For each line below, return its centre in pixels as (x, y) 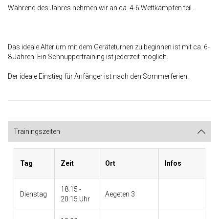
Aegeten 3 (120, 194)
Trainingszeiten (37, 131)
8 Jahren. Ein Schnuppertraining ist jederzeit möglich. (88, 57)
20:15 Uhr (75, 199)
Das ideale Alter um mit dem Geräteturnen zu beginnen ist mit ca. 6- (109, 47)
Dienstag (33, 194)
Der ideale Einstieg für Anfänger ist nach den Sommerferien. (98, 76)
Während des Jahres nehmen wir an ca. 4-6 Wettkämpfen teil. (100, 8)
